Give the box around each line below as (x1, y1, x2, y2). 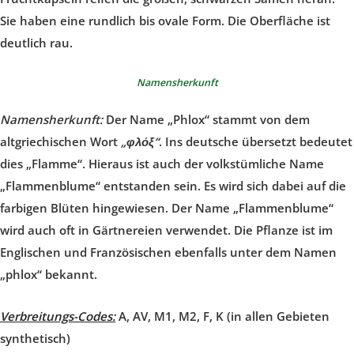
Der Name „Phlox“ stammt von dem (106, 111, 310, 127)
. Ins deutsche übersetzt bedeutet (159, 133, 352, 149)
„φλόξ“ (121, 133, 159, 149)
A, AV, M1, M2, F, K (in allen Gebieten (115, 307, 330, 324)
